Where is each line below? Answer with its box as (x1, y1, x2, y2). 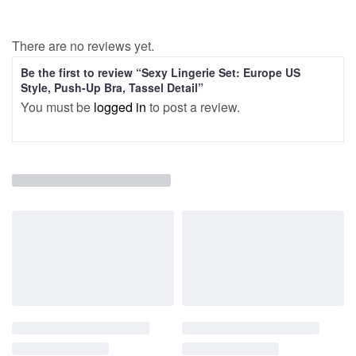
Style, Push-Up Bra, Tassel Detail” (21, 79, 203, 95)
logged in (94, 97, 149, 116)
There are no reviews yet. (12, 36, 154, 55)
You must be (21, 97, 94, 116)
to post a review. (149, 97, 240, 116)
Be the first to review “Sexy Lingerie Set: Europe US (21, 64, 300, 80)
